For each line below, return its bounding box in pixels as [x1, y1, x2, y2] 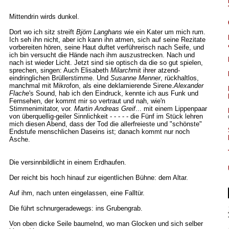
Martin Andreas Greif [74, 105, 135, 112]
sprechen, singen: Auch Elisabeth [9, 66, 110, 74]
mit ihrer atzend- [131, 66, 180, 74]
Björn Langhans [76, 28, 122, 36]
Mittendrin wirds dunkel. [9, 13, 79, 20]
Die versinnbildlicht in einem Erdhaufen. [9, 158, 126, 166]
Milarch [110, 66, 132, 74]
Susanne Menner [110, 74, 161, 82]
